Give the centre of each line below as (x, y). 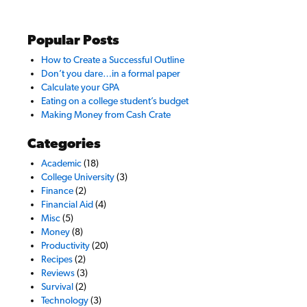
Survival (57, 286)
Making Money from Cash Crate (106, 114)
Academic (61, 163)
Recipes (57, 259)
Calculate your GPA (80, 87)
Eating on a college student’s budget (115, 101)
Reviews (58, 273)
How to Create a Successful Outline (113, 60)
